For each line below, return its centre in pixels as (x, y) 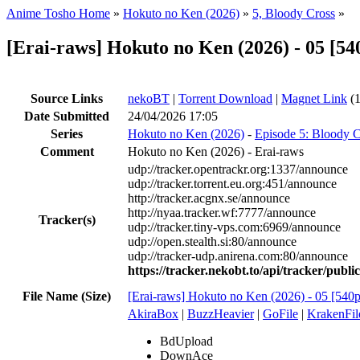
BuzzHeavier (221, 313)
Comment (67, 151)
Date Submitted (67, 116)
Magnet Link (314, 98)
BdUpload (186, 341)
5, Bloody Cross (294, 13)
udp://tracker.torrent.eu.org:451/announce (232, 183)
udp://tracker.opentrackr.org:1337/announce (238, 169)
